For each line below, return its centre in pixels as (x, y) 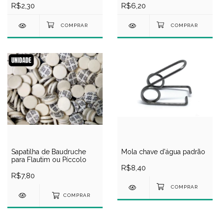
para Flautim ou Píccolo (49, 159)
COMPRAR (77, 195)
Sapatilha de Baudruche (49, 151)
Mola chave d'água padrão (163, 151)
